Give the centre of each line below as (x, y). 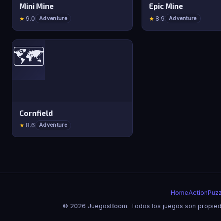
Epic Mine (166, 6)
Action (198, 193)
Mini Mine (37, 6)
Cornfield (36, 113)
